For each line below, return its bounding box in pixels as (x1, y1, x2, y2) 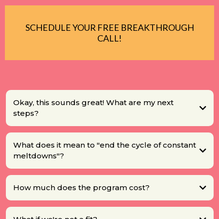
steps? (13, 109, 39, 118)
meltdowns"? (13, 151, 64, 161)
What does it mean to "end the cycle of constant (13, 140, 196, 150)
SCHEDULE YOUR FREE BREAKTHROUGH (25, 22, 194, 33)
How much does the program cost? (13, 183, 150, 193)
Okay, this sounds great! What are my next (13, 98, 174, 108)
